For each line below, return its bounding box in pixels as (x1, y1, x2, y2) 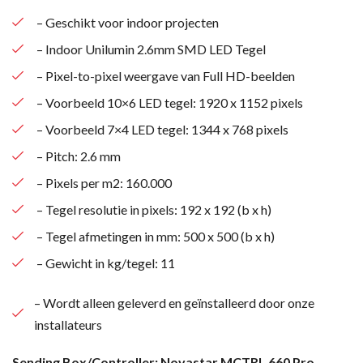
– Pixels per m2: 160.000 (36, 174, 172, 190)
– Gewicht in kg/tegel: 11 (36, 254, 175, 271)
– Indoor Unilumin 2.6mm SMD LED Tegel (36, 41, 266, 57)
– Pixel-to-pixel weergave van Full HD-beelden (36, 67, 295, 83)
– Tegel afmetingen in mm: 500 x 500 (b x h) (36, 228, 275, 244)
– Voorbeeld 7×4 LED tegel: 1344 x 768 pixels (36, 121, 288, 137)
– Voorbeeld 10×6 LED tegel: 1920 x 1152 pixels (36, 94, 303, 110)
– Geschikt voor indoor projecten (36, 14, 219, 30)
